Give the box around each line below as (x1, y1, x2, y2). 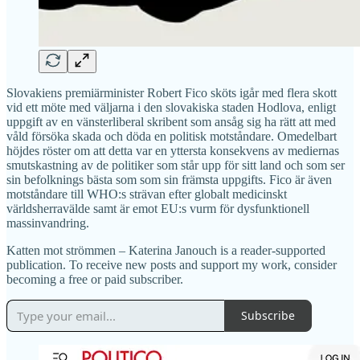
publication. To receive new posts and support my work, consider (6, 257, 337, 272)
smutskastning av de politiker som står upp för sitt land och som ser (6, 157, 345, 172)
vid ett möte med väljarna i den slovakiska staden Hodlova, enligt (6, 100, 336, 114)
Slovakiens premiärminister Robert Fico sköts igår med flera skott (6, 85, 337, 100)
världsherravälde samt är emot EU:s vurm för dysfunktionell (6, 201, 309, 215)
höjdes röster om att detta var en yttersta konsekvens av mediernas (6, 143, 339, 157)
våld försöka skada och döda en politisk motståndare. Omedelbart (6, 129, 337, 143)
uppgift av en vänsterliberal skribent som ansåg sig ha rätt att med (6, 114, 336, 129)
